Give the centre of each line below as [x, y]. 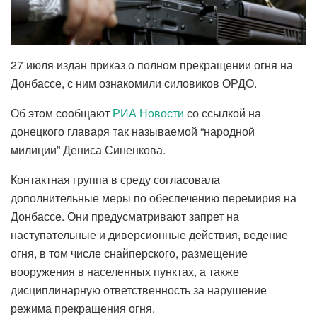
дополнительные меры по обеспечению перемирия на [154, 197]
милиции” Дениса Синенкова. [88, 149]
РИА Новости [148, 113]
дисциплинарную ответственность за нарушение [139, 289]
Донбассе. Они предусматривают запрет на [125, 216]
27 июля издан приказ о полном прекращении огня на [152, 64]
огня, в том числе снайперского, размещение [129, 253]
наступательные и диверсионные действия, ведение [149, 234]
